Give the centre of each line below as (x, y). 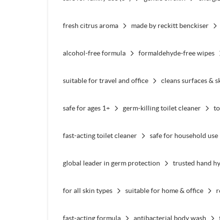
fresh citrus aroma (90, 25)
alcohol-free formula (94, 53)
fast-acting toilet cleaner (100, 135)
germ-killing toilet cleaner (162, 108)
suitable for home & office (164, 190)
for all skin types (87, 190)
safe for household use (184, 135)
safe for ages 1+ (86, 108)
